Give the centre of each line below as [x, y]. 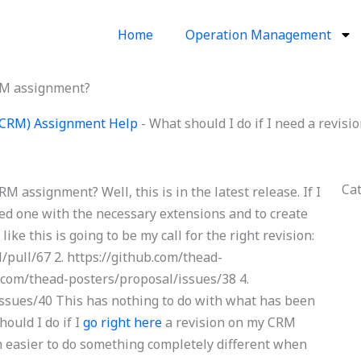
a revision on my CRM [229, 322]
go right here [123, 322]
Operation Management [258, 35]
